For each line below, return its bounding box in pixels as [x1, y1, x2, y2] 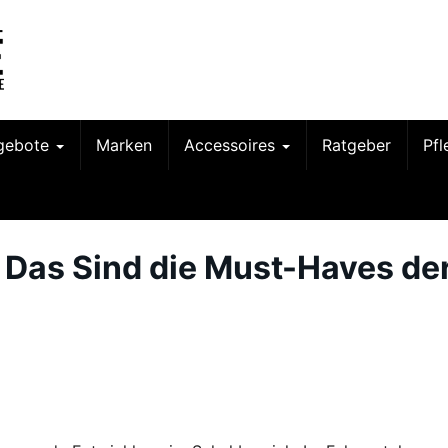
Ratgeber [322, 135, 391, 155]
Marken [96, 135, 152, 155]
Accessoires [184, 135, 280, 155]
